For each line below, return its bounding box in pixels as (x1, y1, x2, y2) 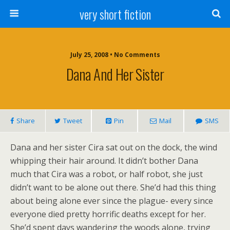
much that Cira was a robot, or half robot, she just (10, 168, 203, 180)
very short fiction (79, 5, 151, 23)
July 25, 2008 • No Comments (70, 50, 160, 59)
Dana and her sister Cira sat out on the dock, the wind (10, 142, 217, 153)
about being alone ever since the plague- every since (10, 195, 213, 206)
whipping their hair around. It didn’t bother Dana (10, 155, 198, 166)
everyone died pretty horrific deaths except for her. (10, 208, 206, 220)
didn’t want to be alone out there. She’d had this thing (10, 182, 216, 193)
